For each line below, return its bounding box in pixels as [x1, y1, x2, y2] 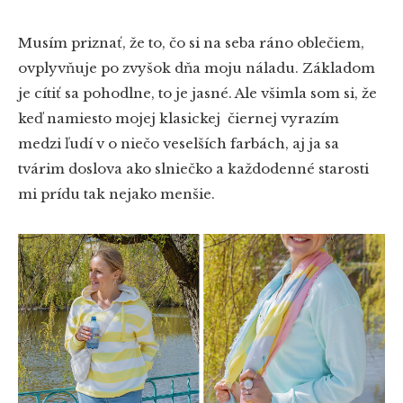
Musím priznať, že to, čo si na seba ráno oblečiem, [18, 33, 364, 51]
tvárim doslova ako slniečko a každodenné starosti [18, 159, 369, 177]
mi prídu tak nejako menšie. [18, 184, 215, 202]
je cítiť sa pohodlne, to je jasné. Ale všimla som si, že [18, 84, 377, 102]
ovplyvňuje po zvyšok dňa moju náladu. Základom [18, 58, 375, 76]
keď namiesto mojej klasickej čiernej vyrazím [18, 109, 339, 127]
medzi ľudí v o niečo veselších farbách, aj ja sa [18, 134, 339, 152]
